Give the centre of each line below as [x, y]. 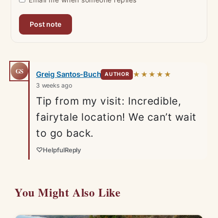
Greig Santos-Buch [69, 74]
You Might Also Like [68, 192]
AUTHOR [117, 74]
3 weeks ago [54, 86]
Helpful [54, 150]
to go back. [65, 133]
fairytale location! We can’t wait [116, 117]
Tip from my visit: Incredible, [109, 101]
